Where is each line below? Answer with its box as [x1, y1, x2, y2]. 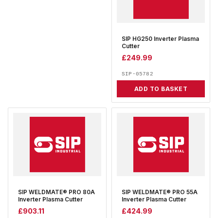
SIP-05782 [122, 71, 153, 77]
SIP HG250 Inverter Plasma [122, 36, 199, 42]
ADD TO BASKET [134, 85, 188, 93]
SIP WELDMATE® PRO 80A [18, 189, 95, 196]
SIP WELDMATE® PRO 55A [122, 189, 198, 196]
